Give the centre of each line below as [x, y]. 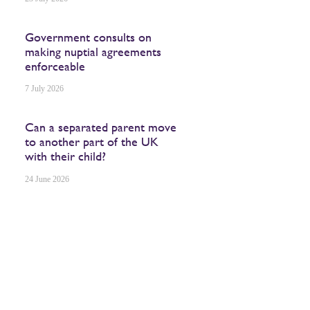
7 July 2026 [45, 89]
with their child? [66, 156]
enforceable [55, 66]
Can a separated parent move [101, 127]
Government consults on [89, 37]
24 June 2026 [47, 179]
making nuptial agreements [93, 51]
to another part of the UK [92, 142]
